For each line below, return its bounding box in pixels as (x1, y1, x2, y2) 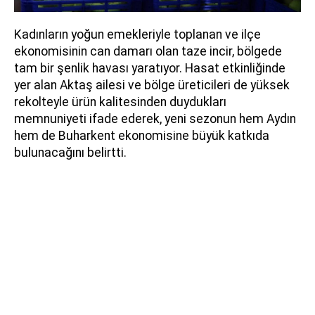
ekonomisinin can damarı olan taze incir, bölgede (14, 44, 282, 58)
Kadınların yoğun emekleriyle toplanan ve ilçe (14, 27, 261, 41)
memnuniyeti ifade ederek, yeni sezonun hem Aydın (14, 111, 296, 126)
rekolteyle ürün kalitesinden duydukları (14, 94, 226, 109)
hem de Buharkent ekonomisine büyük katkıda (14, 128, 269, 143)
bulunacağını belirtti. (14, 145, 127, 160)
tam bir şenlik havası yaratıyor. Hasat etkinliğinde (14, 60, 285, 75)
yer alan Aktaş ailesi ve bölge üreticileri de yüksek (14, 77, 290, 92)
